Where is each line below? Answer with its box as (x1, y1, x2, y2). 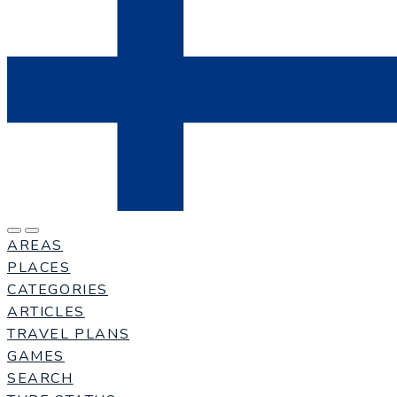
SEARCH (7, 368, 74, 388)
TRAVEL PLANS (7, 323, 130, 344)
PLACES (7, 257, 71, 277)
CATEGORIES (7, 279, 108, 300)
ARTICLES (7, 301, 85, 322)
